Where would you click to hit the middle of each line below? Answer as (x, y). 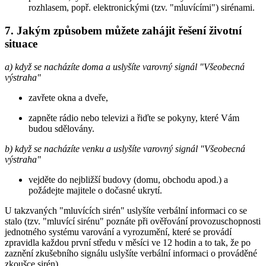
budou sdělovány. (61, 128)
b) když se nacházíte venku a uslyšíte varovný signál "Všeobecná (125, 148)
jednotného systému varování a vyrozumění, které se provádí (118, 232)
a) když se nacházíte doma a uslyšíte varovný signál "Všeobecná (125, 66)
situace (21, 44)
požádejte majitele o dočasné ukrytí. (95, 190)
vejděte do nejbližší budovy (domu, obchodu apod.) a (128, 179)
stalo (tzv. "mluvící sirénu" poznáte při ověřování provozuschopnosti (133, 221)
